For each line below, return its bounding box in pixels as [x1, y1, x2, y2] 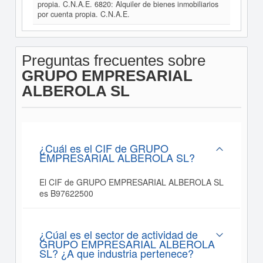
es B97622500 [39, 187, 93, 199]
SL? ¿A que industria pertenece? [39, 245, 194, 261]
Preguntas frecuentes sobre [21, 52, 205, 69]
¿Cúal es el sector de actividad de [39, 227, 198, 242]
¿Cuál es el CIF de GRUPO [39, 140, 168, 156]
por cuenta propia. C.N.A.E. [37, 9, 130, 19]
